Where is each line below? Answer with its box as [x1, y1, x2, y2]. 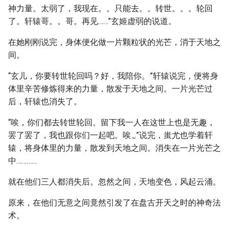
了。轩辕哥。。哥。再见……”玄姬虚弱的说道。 [8, 16, 176, 26]
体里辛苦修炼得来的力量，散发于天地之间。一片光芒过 [8, 84, 213, 94]
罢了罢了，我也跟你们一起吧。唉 [8, 130, 131, 140]
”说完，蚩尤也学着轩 [136, 130, 213, 140]
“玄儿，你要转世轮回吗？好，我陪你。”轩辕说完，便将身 [8, 71, 218, 81]
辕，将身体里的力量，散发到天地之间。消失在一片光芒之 [8, 143, 221, 153]
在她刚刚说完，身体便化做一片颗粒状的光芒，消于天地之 [8, 37, 221, 47]
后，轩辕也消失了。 [8, 97, 82, 106]
